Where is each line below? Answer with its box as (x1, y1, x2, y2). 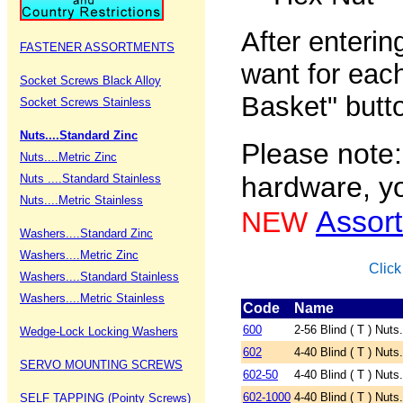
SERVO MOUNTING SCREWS (20, 358, 183, 372)
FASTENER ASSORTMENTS (20, 40, 175, 54)
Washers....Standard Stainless (20, 270, 179, 283)
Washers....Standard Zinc (20, 227, 153, 240)
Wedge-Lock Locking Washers (20, 325, 178, 338)
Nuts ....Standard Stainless (20, 172, 161, 185)
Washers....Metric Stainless (20, 291, 165, 305)
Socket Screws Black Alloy (20, 74, 161, 87)
